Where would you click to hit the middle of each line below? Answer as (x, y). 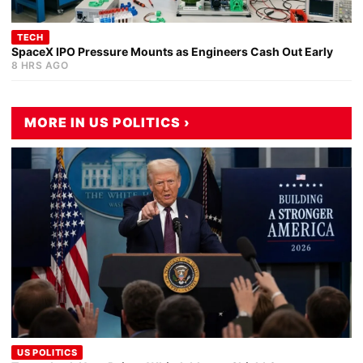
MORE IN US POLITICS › (108, 122)
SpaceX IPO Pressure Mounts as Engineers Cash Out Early (172, 51)
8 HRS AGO (40, 65)
